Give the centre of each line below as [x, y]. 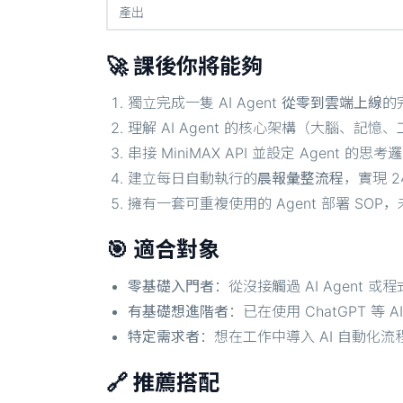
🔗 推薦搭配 [163, 383]
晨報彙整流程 [300, 178]
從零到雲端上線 [332, 103]
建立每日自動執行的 [193, 178]
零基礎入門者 [171, 286]
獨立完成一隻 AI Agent [205, 103]
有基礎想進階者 [178, 311]
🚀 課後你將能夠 [184, 66]
